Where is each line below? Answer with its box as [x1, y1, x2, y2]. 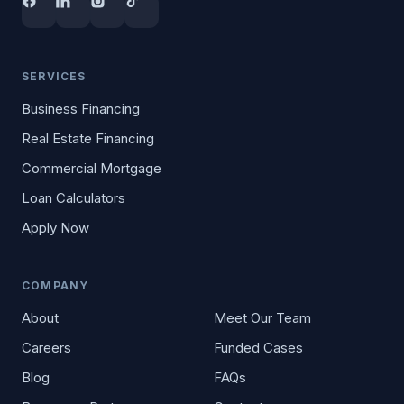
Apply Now [22, 219, 89, 236]
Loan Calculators [22, 189, 125, 207]
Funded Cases [214, 339, 303, 356]
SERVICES [22, 69, 87, 83]
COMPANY [22, 279, 89, 292]
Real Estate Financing [22, 130, 154, 147]
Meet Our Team [214, 309, 311, 326]
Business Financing [22, 100, 140, 117]
